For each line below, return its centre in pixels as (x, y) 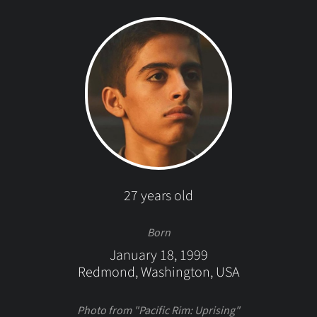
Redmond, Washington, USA (158, 272)
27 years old (158, 196)
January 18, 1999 (158, 255)
